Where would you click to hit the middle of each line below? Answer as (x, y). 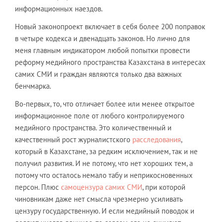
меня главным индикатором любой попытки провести (102, 50)
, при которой (164, 187)
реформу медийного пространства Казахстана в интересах (110, 62)
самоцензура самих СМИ (102, 187)
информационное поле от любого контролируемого (100, 115)
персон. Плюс (38, 187)
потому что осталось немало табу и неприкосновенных (104, 175)
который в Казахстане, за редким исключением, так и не (106, 151)
